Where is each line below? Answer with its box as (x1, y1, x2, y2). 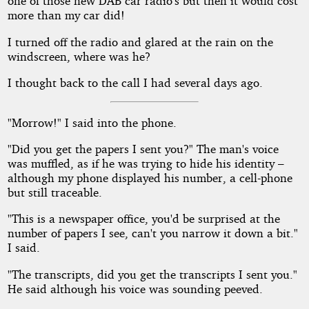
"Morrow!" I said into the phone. (7, 114, 177, 130)
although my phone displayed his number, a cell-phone (7, 170, 292, 186)
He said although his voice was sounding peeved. (7, 281, 263, 296)
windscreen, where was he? (7, 48, 150, 63)
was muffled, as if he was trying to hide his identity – (7, 156, 284, 171)
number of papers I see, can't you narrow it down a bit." (7, 226, 298, 241)
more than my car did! (7, 8, 125, 23)
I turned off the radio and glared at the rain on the (7, 34, 273, 49)
